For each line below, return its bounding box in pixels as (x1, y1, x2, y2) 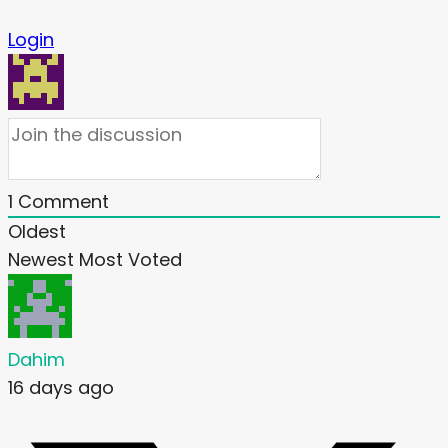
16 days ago (8, 375, 114, 401)
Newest (8, 247, 74, 273)
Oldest (8, 219, 66, 245)
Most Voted (79, 247, 182, 273)
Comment (13, 189, 109, 215)
